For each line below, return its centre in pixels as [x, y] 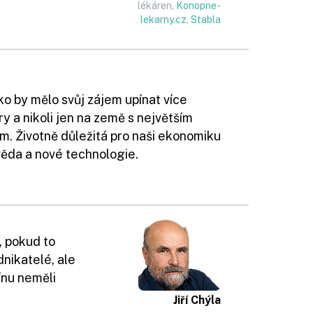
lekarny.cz [163, 20]
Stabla [206, 20]
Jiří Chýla [197, 300]
